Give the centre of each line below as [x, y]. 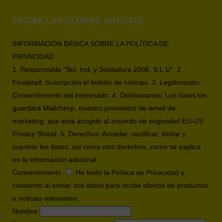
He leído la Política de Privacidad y [130, 172]
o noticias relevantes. [46, 198]
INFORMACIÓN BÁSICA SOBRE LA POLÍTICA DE [90, 44]
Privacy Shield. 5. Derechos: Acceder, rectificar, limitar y [99, 134]
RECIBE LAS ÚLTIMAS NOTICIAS [78, 21]
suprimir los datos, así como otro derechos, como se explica [107, 147]
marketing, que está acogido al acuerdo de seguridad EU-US [108, 121]
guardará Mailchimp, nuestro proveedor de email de [94, 108]
